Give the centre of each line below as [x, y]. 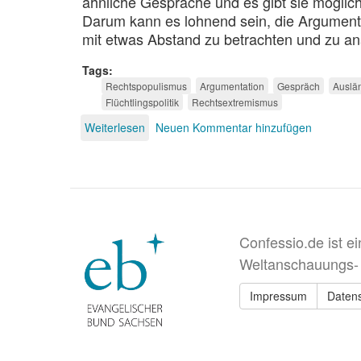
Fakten [163, 158]
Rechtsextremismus [235, 102]
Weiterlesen [115, 127]
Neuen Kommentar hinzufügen [234, 127]
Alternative [172, 142]
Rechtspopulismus [146, 85]
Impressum [278, 295]
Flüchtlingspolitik [142, 102]
